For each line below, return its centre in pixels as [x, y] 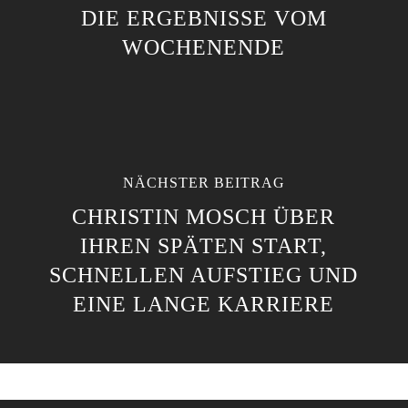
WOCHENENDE [204, 47]
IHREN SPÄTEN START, [204, 246]
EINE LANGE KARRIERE [204, 304]
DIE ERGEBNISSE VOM [204, 18]
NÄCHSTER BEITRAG [204, 183]
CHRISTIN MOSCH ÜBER [204, 217]
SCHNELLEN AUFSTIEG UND [204, 275]
